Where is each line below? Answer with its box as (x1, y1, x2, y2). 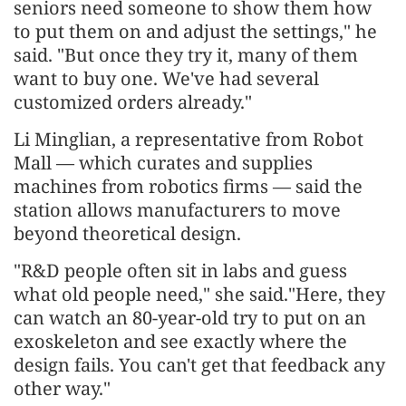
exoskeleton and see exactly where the (14, 329, 347, 354)
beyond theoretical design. (14, 221, 241, 246)
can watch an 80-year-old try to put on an (14, 305, 366, 331)
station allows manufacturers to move (14, 198, 341, 223)
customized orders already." (14, 90, 252, 115)
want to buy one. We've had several (14, 66, 319, 92)
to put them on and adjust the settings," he (14, 19, 377, 44)
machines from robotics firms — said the (14, 174, 362, 199)
